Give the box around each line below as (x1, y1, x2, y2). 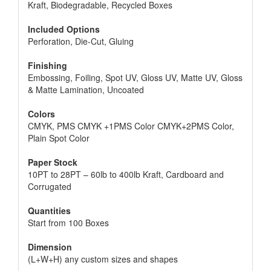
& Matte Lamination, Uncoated (28, 83, 144, 96)
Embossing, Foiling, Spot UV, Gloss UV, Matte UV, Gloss (28, 71, 243, 84)
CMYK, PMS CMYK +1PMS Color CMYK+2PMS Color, (28, 120, 234, 132)
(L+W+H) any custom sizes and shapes (28, 253, 178, 266)
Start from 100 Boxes (28, 217, 109, 229)
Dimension (28, 241, 72, 253)
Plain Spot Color (28, 132, 90, 145)
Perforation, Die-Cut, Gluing (28, 35, 134, 48)
